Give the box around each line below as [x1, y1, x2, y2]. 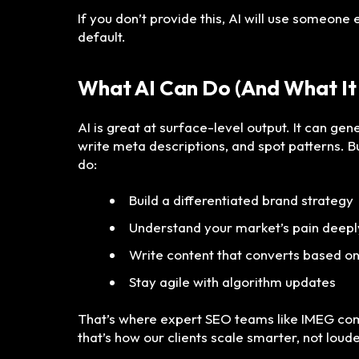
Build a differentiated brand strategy [129, 192, 353, 209]
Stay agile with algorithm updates [129, 273, 336, 291]
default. [78, 28, 126, 46]
